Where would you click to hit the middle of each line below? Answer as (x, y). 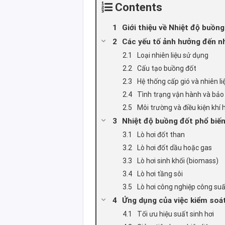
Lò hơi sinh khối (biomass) (178, 161)
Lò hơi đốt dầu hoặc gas (175, 148)
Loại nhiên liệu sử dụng (173, 55)
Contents (139, 8)
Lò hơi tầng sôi (160, 174)
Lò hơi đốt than (161, 135)
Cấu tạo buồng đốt (167, 69)
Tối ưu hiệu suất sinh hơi (176, 214)
